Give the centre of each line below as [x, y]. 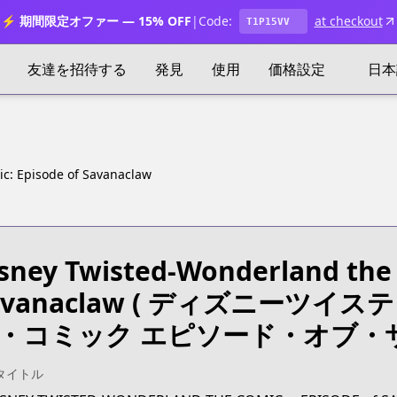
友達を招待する [77, 69]
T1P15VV [268, 21]
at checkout [348, 21]
